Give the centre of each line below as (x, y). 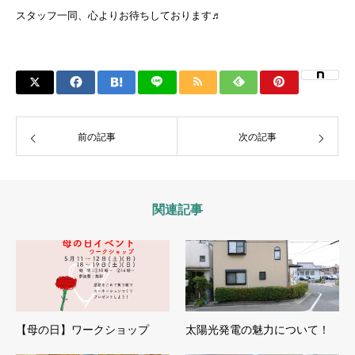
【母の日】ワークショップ (82, 329)
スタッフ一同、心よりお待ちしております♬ (119, 15)
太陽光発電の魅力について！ (258, 329)
